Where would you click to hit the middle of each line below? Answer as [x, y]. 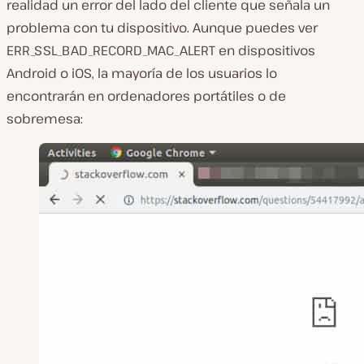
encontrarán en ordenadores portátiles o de [146, 96]
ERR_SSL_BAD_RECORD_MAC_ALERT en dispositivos [161, 50]
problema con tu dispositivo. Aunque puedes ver [162, 28]
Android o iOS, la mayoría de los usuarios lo [142, 73]
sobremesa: [45, 119]
